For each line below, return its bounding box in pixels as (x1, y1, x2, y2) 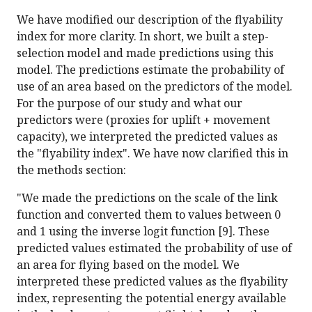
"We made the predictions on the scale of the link (17, 190, 278, 206)
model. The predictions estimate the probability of (17, 62, 284, 78)
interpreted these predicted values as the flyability (17, 274, 288, 290)
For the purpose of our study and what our (17, 95, 242, 111)
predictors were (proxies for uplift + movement (17, 112, 270, 128)
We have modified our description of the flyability (17, 12, 283, 28)
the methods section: (17, 162, 126, 178)
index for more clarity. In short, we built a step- (17, 29, 269, 45)
